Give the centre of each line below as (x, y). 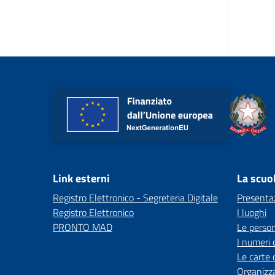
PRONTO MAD (83, 227)
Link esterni (81, 178)
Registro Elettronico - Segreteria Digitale (135, 198)
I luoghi (252, 212)
